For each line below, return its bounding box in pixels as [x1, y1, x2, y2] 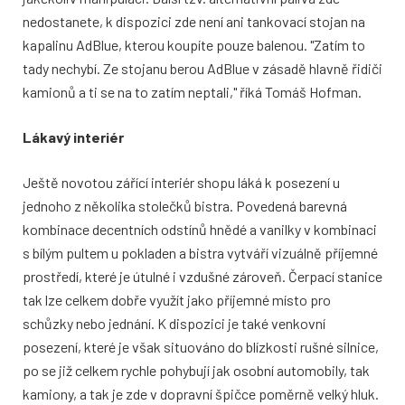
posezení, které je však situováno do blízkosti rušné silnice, [23, 338, 379, 356]
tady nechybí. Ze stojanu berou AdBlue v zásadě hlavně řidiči [23, 60, 382, 78]
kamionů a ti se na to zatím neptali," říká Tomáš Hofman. [23, 83, 362, 101]
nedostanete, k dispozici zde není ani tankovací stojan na [23, 13, 365, 31]
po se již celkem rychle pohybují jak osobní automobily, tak [23, 362, 370, 380]
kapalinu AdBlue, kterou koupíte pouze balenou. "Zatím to [23, 36, 365, 54]
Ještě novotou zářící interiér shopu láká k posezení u [23, 174, 340, 192]
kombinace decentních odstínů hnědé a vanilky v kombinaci [23, 221, 377, 239]
